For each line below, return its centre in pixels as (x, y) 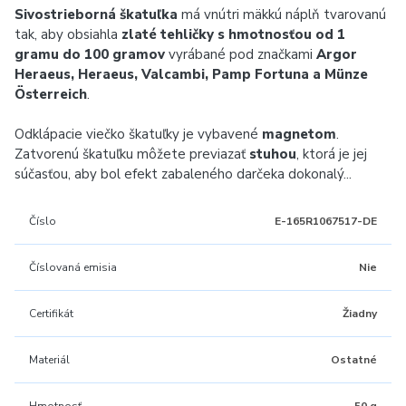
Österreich (51, 94)
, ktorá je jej (332, 154)
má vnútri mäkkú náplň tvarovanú (282, 14)
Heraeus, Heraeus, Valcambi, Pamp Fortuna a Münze (191, 74)
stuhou (273, 154)
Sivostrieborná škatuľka (96, 14)
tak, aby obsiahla (68, 34)
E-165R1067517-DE (326, 221)
